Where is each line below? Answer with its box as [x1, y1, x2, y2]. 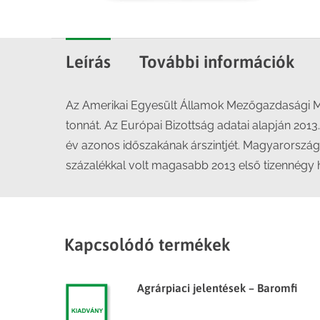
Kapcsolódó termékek [64, 235, 231, 254]
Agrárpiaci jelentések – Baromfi [137, 281, 297, 294]
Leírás [66, 52, 111, 71]
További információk [139, 52, 295, 71]
